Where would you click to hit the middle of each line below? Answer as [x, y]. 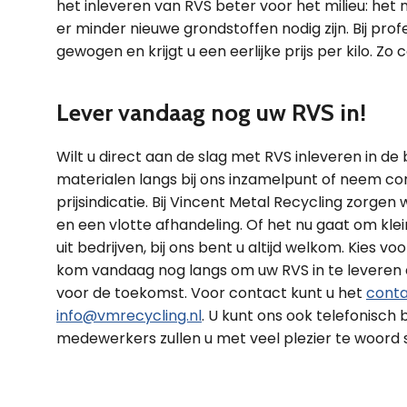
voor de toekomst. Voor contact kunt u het [211, 293]
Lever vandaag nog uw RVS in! [211, 112]
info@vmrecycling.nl [129, 315]
